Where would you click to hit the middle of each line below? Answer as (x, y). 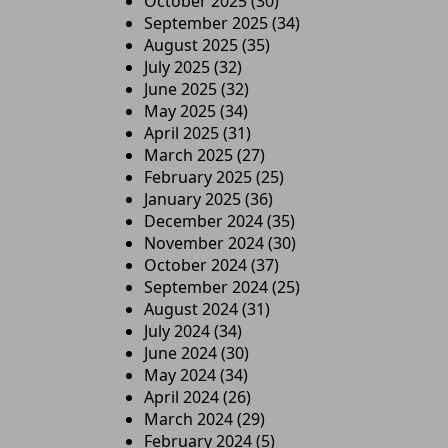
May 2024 (180, 375)
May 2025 (180, 111)
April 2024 (181, 397)
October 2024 (195, 265)
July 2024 (177, 331)
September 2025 (206, 23)
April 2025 (181, 133)
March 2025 (188, 155)
